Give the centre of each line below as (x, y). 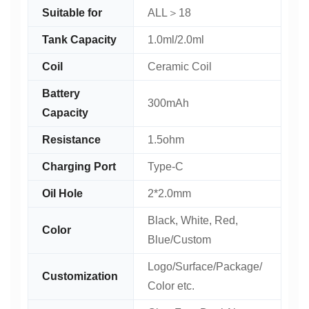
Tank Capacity (79, 40)
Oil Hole (62, 193)
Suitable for (72, 13)
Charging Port (79, 167)
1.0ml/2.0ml (176, 40)
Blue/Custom (179, 240)
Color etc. (171, 286)
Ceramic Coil (180, 67)
